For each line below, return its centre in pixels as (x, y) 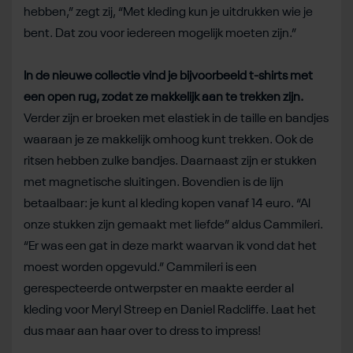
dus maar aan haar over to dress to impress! (142, 331)
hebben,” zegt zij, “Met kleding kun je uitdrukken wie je (168, 12)
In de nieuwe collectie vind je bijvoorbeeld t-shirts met (168, 76)
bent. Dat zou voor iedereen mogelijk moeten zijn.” (160, 33)
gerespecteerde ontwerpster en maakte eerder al (159, 289)
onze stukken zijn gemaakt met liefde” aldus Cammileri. (173, 225)
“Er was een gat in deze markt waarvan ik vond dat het (170, 246)
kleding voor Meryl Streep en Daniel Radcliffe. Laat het (170, 310)
